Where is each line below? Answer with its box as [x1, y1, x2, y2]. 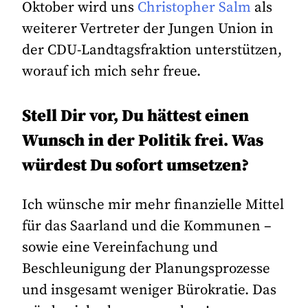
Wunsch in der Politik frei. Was [22, 130, 264, 151]
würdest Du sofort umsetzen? [22, 155, 250, 176]
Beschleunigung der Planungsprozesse [22, 260, 271, 278]
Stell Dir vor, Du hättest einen [22, 105, 250, 126]
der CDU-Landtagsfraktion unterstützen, [22, 41, 283, 59]
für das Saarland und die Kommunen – [22, 217, 272, 236]
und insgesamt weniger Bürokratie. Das [22, 281, 277, 300]
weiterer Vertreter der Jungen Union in [22, 19, 274, 38]
